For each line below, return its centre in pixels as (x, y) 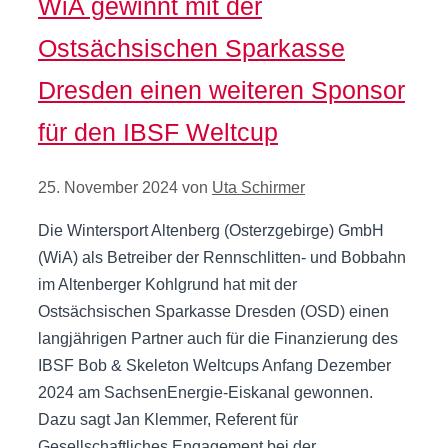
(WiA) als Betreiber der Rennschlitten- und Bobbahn (222, 258)
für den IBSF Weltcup (158, 132)
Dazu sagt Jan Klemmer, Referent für (168, 420)
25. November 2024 (108, 188)
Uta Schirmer (258, 188)
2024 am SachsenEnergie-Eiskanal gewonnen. (205, 393)
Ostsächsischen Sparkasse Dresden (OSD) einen (213, 312)
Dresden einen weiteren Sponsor (221, 90)
